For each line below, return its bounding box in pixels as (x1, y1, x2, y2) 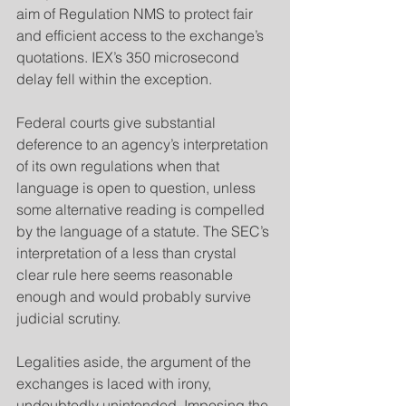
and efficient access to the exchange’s (16, 26, 267, 44)
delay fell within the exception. (16, 70, 212, 88)
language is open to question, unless (16, 179, 259, 197)
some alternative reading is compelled (16, 200, 268, 218)
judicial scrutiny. (16, 309, 121, 327)
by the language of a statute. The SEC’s (16, 222, 273, 240)
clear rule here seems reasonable (16, 266, 237, 284)
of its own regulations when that (16, 157, 223, 175)
